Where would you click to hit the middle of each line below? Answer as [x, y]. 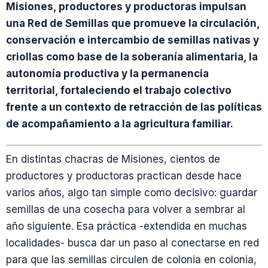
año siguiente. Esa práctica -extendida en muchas [127, 226]
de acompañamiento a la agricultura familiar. [120, 124]
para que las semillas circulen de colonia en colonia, [131, 260]
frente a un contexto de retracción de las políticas [134, 107]
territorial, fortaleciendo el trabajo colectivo [119, 90]
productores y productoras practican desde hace [124, 176]
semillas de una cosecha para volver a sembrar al [126, 210]
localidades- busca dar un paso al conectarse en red [133, 243]
